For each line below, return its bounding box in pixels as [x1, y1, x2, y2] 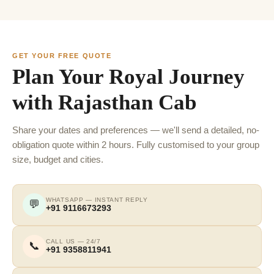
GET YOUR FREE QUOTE [12, 51, 112, 59]
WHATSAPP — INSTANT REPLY [46, 196, 148, 204]
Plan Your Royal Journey [12, 64, 245, 89]
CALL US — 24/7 [46, 238, 101, 245]
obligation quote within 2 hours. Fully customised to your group [12, 139, 259, 150]
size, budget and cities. [12, 154, 103, 165]
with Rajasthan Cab [12, 90, 196, 114]
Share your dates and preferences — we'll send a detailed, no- [12, 125, 259, 135]
